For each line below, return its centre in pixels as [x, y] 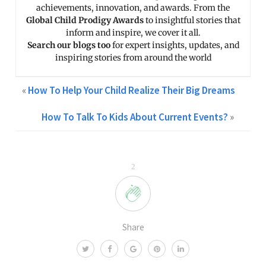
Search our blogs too [69, 45]
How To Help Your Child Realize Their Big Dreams [132, 90]
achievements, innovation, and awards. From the [133, 8]
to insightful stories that [192, 20]
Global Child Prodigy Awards [85, 20]
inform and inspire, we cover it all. [133, 33]
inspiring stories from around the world [133, 58]
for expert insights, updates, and [175, 45]
